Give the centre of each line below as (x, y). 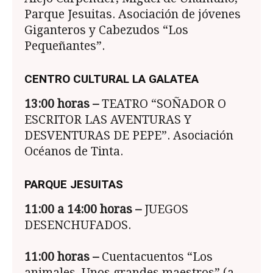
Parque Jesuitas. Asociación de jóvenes (133, 15)
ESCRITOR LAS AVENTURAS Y (108, 120)
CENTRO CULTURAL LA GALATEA (112, 79)
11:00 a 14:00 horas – (83, 210)
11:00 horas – (62, 257)
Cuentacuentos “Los (156, 257)
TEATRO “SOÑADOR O (162, 104)
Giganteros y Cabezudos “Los (106, 30)
